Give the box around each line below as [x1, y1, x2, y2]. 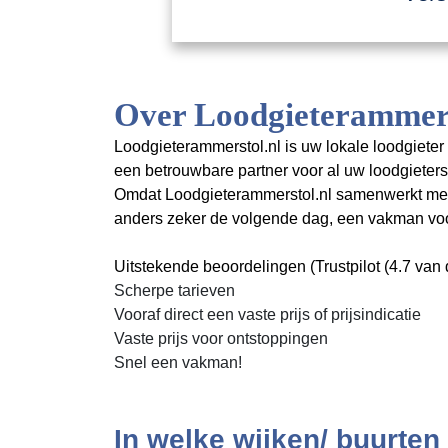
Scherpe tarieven [114, 282, 235, 299]
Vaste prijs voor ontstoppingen [114, 330, 328, 347]
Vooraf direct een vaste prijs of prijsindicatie [114, 306, 421, 323]
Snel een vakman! [114, 354, 242, 371]
